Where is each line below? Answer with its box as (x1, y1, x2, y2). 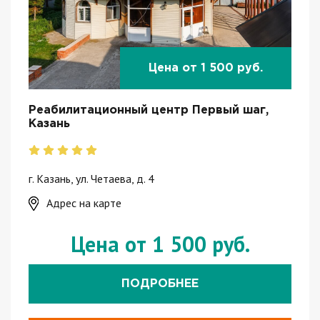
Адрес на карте (46, 195, 121, 210)
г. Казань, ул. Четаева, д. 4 (29, 171, 154, 186)
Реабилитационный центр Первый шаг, (29, 104, 269, 116)
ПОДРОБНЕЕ (121, 278, 199, 289)
